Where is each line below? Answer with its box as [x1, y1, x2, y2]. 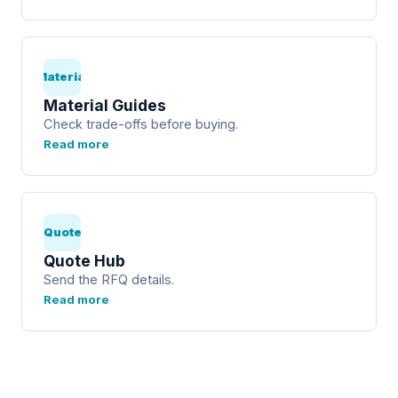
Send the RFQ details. [44, 271, 174, 288]
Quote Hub [44, 251, 125, 270]
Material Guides [44, 95, 166, 115]
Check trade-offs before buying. [44, 115, 238, 132]
